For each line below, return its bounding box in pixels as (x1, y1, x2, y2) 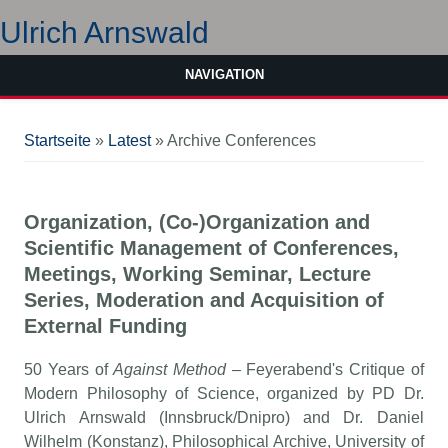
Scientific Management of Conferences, (24, 237, 400, 260)
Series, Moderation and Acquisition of (24, 289, 385, 312)
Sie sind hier (4, 110, 135, 138)
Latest (108, 132, 152, 150)
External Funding (24, 315, 188, 338)
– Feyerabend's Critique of (226, 361, 424, 379)
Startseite (24, 132, 92, 150)
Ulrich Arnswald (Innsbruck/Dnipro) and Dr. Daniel (24, 409, 424, 427)
